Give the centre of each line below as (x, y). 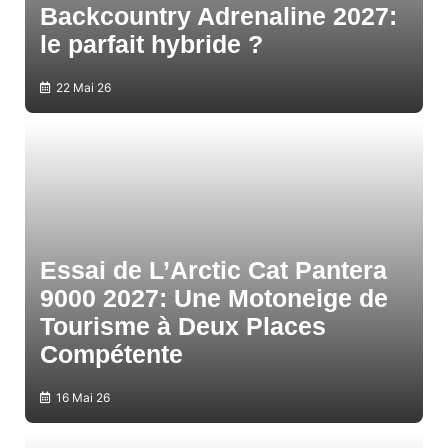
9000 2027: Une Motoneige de (214, 298)
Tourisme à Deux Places (183, 326)
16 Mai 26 (83, 398)
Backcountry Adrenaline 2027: (218, 16)
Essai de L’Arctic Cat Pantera (213, 270)
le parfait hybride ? (151, 44)
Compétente (111, 354)
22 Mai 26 (83, 88)
